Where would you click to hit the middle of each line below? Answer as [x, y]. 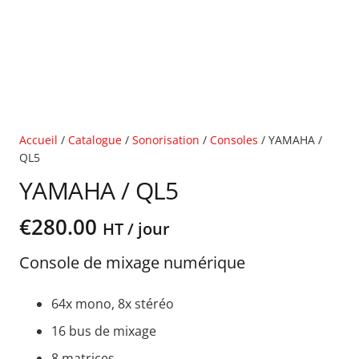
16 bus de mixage [104, 331]
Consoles [234, 139]
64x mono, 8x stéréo [113, 304]
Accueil [38, 139]
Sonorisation [166, 139]
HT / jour [136, 229]
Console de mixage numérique [132, 263]
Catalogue [95, 139]
